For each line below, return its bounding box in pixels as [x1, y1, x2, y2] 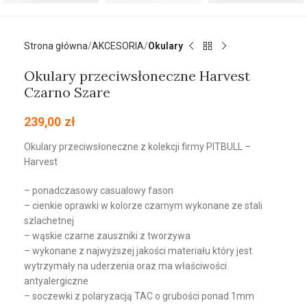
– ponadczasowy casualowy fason [24, 185, 173, 197]
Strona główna [24, 40, 88, 52]
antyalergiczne [24, 275, 88, 287]
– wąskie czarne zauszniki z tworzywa [24, 230, 191, 242]
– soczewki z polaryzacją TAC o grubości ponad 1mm [24, 291, 254, 302]
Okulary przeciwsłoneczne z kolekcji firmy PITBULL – [24, 141, 251, 153]
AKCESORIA [92, 40, 144, 52]
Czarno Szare [24, 84, 110, 101]
